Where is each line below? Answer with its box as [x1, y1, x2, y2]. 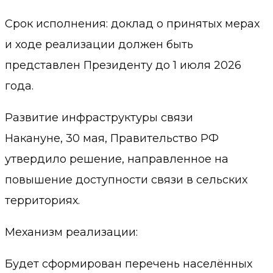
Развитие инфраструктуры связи [5, 111, 193, 125]
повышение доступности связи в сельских [5, 173, 247, 187]
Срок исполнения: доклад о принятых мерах [5, 17, 260, 31]
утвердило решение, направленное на [5, 152, 229, 166]
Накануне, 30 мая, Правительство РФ [5, 132, 219, 146]
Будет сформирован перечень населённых [5, 257, 252, 271]
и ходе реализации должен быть [5, 38, 193, 52]
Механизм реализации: [5, 225, 138, 239]
